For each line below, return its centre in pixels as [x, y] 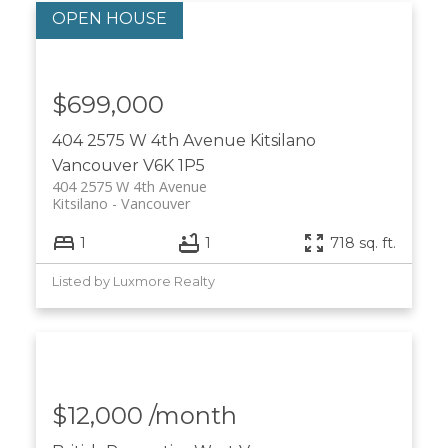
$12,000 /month [144, 416]
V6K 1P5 [173, 165]
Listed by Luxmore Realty [133, 282]
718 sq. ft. [363, 242]
